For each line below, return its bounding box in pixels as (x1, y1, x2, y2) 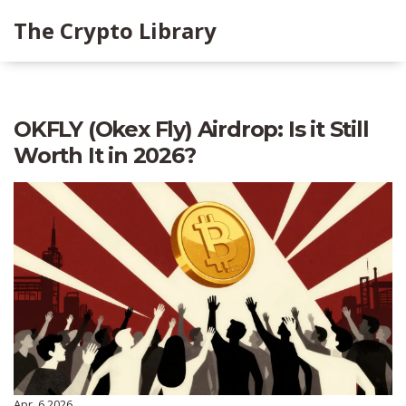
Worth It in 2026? (14, 142, 196, 169)
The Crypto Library (14, 15, 217, 45)
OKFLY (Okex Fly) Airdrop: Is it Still (14, 116, 369, 142)
